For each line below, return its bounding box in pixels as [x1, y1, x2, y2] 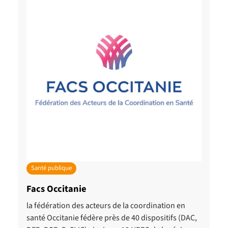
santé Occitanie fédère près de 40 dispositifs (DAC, [26, 212, 197, 223]
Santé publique [31, 163, 72, 173]
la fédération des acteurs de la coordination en [26, 199, 185, 211]
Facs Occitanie [26, 182, 87, 195]
